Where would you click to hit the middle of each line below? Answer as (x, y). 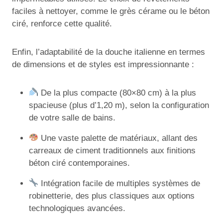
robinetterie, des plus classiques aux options (112, 196)
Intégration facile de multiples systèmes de (119, 183)
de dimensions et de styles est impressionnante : (103, 64)
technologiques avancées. (77, 208)
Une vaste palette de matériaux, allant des (118, 138)
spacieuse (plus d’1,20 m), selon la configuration (119, 105)
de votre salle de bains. (72, 117)
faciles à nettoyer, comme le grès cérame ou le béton (111, 11)
